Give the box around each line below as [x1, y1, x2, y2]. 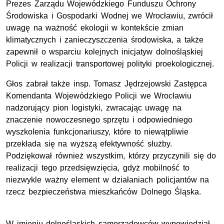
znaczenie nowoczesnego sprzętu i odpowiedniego [6, 115, 193, 124]
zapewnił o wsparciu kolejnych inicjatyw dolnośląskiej [6, 47, 203, 56]
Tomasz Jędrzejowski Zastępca [90, 79, 207, 88]
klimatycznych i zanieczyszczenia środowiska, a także [6, 35, 203, 44]
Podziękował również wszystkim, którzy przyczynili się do [6, 151, 216, 160]
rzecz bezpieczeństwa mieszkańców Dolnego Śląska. [6, 187, 214, 196]
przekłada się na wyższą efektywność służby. [6, 139, 172, 148]
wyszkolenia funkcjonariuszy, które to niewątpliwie [6, 127, 189, 136]
